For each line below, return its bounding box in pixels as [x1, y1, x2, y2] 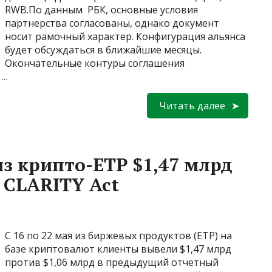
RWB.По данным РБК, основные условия [5, 2, 198, 16]
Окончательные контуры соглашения [5, 56, 185, 70]
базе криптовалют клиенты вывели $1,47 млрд [5, 242, 231, 256]
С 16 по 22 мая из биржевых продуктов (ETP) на [5, 228, 232, 242]
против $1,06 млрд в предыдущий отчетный [5, 255, 219, 269]
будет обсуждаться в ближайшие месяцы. [5, 42, 202, 56]
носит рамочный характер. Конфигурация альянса [5, 29, 245, 43]
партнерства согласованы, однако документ [5, 16, 219, 30]
